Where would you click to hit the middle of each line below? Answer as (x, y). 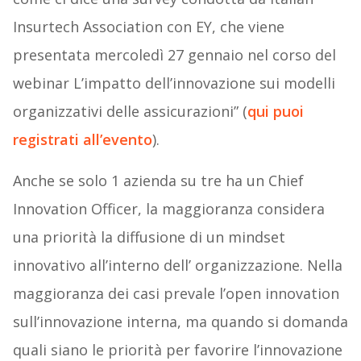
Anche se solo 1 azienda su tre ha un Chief (158, 181)
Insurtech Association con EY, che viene (148, 27)
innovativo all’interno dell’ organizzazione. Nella (177, 266)
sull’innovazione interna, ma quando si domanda (180, 322)
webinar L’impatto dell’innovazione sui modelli (174, 83)
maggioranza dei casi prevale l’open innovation (176, 294)
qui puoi (275, 112)
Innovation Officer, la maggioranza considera (168, 209)
